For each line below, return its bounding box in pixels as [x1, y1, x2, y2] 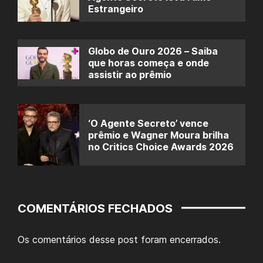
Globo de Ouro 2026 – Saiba [88, 45, 218, 58]
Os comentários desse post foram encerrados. [18, 234, 221, 246]
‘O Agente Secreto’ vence [88, 117, 208, 129]
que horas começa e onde [88, 57, 209, 69]
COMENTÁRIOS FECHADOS [18, 201, 173, 216]
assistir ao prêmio [88, 69, 171, 81]
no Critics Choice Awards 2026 [88, 140, 234, 153]
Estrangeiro [88, 2, 143, 15]
